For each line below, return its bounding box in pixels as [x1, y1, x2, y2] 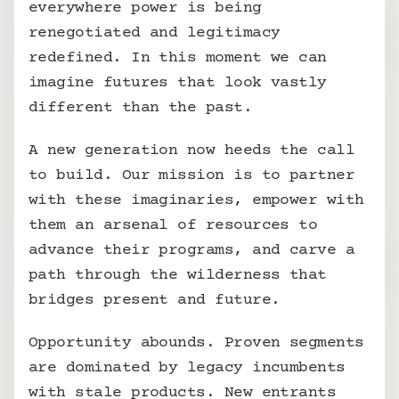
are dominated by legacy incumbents [28, 359, 346, 377]
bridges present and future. [28, 291, 281, 309]
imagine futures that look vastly [28, 74, 327, 92]
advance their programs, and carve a [28, 241, 355, 259]
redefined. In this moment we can [28, 49, 327, 67]
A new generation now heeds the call [28, 142, 355, 159]
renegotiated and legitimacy [28, 24, 281, 42]
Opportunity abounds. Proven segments [28, 334, 364, 352]
